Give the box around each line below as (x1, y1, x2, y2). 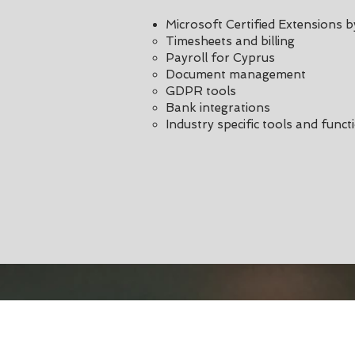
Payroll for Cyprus (166, 51, 278, 65)
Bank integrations (166, 101, 270, 115)
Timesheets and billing (166, 34, 295, 48)
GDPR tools (166, 84, 236, 98)
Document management (166, 67, 306, 82)
